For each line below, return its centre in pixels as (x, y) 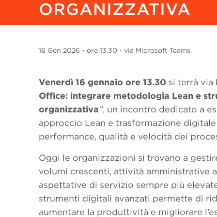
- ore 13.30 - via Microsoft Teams (136, 50)
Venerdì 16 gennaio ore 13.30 (102, 82)
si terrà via (191, 82)
